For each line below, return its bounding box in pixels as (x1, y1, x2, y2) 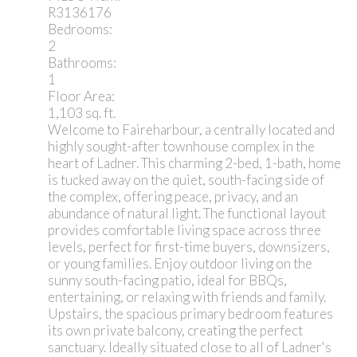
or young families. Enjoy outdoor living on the (48, 255, 312, 273)
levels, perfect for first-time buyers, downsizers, (48, 238, 330, 256)
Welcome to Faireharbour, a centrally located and (48, 121, 335, 139)
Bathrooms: (48, 54, 116, 72)
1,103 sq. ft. (48, 104, 116, 122)
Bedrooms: (48, 21, 112, 38)
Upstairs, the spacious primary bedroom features (48, 305, 333, 323)
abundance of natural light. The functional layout (48, 205, 326, 222)
